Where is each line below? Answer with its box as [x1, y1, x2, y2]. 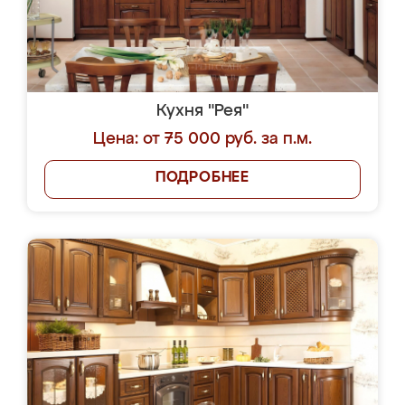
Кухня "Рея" [156, 103, 249, 119]
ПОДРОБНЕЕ [155, 171, 250, 185]
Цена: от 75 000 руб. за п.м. [93, 131, 312, 147]
